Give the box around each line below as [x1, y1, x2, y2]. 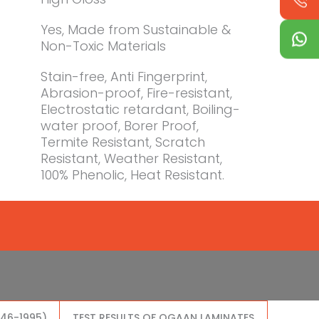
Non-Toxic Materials [41, 37, 166, 56]
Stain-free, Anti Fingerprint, [41, 68, 207, 86]
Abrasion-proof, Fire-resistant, [41, 84, 232, 103]
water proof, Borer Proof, [41, 117, 199, 135]
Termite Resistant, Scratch [41, 133, 205, 152]
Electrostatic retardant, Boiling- [41, 100, 240, 119]
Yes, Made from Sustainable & [41, 21, 231, 39]
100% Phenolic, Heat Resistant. [41, 166, 224, 184]
